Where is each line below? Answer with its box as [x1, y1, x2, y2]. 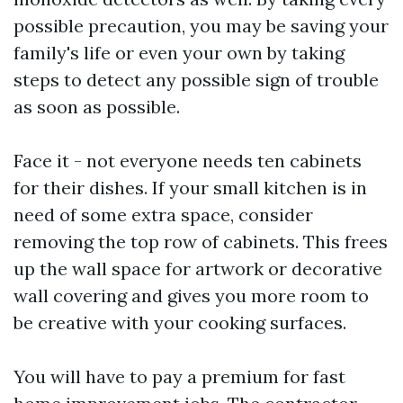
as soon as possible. [13, 95, 180, 118]
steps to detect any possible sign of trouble [13, 68, 379, 91]
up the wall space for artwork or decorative [13, 257, 382, 280]
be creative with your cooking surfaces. [13, 311, 346, 334]
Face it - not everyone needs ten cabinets [13, 149, 362, 172]
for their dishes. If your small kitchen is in [13, 176, 367, 199]
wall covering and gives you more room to [13, 284, 369, 307]
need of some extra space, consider [13, 203, 313, 226]
